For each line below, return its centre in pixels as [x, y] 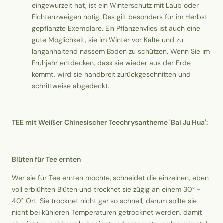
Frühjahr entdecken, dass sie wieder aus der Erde [111, 63]
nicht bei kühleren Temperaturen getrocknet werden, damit [107, 212]
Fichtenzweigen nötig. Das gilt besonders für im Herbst [119, 17]
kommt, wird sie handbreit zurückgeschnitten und [111, 74]
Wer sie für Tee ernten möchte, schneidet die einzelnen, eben [110, 178]
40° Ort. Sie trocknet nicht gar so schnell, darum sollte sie [104, 201]
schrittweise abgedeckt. [70, 86]
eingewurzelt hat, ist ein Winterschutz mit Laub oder [115, 6]
